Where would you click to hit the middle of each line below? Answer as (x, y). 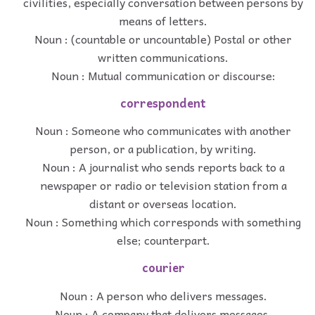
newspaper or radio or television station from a (163, 185)
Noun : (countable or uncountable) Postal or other (163, 38)
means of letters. (163, 20)
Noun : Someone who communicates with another (163, 130)
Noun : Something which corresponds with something (163, 222)
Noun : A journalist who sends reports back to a (163, 167)
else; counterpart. (163, 240)
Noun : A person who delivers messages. (163, 295)
